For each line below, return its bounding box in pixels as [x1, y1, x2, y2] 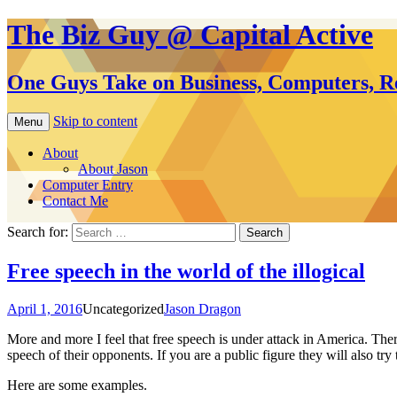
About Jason [78, 160, 148, 176]
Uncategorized [82, 300, 164, 316]
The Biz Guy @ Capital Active [7, 19, 373, 51]
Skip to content [53, 113, 137, 128]
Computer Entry [43, 176, 133, 192]
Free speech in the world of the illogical [7, 259, 365, 283]
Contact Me [43, 192, 108, 208]
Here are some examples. [7, 377, 147, 393]
